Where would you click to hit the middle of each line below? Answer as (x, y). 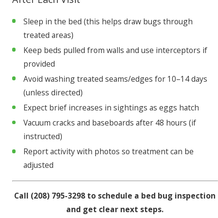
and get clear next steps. (115, 209)
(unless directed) (53, 93)
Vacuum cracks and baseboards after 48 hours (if (109, 123)
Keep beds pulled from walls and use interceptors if (115, 50)
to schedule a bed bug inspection (152, 196)
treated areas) (48, 35)
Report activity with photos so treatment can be (108, 152)
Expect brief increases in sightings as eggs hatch (111, 108)
